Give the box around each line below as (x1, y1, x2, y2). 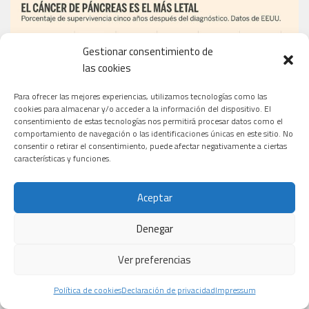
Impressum (215, 283, 256, 297)
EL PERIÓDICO (10, 225, 73, 241)
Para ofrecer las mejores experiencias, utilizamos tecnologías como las (14, 90, 267, 103)
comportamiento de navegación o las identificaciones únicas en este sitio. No (14, 127, 293, 140)
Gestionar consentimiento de (83, 43, 213, 59)
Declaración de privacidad (121, 283, 215, 297)
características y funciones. (14, 152, 111, 165)
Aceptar (137, 189, 172, 206)
